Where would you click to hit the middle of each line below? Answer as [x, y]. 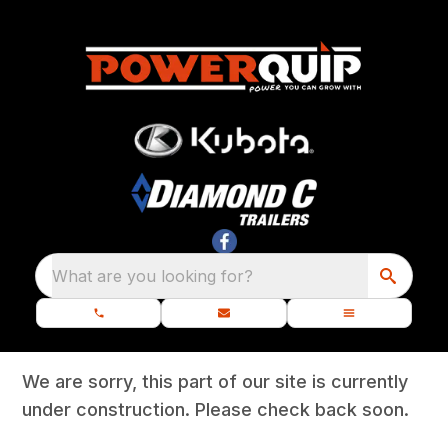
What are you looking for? [152, 276]
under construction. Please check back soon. [216, 410]
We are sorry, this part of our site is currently [215, 382]
